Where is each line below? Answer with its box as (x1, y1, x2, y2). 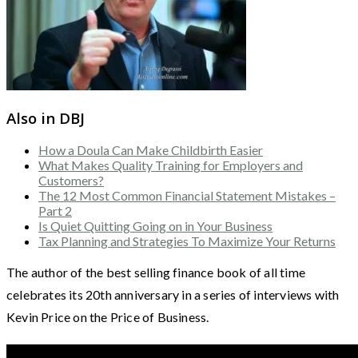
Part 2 (38, 203, 72, 219)
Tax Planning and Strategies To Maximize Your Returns (38, 233, 336, 249)
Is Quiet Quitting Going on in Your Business (38, 218, 272, 234)
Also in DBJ (6, 107, 85, 128)
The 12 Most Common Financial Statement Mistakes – (38, 188, 336, 204)
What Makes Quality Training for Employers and (38, 157, 303, 173)
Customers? (38, 173, 104, 189)
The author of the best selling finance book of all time (6, 265, 306, 280)
